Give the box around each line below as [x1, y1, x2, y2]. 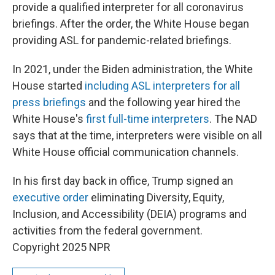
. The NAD [209, 112, 257, 125]
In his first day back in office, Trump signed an [12, 174, 233, 187]
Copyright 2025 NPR [12, 241, 110, 254]
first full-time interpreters [86, 112, 209, 125]
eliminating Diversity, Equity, [88, 191, 224, 204]
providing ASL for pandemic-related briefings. [12, 34, 231, 47]
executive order [12, 191, 88, 204]
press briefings [12, 96, 86, 109]
